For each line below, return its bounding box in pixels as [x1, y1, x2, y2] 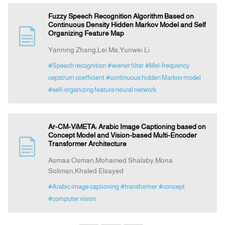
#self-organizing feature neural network [48, 86, 156, 94]
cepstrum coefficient [48, 74, 104, 82]
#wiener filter [107, 62, 144, 70]
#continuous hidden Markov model [105, 74, 201, 82]
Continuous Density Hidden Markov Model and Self [48, 21, 206, 29]
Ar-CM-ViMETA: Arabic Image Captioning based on [48, 123, 206, 131]
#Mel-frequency [145, 62, 189, 70]
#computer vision [48, 195, 96, 203]
